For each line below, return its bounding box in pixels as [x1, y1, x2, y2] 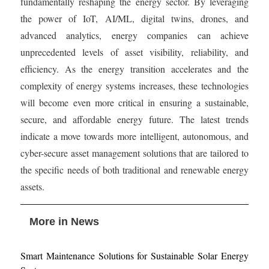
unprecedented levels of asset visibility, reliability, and [20, 45, 249, 58]
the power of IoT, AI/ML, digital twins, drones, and [20, 11, 249, 25]
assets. [20, 180, 44, 193]
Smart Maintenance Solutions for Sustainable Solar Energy [20, 249, 249, 262]
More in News [29, 215, 99, 228]
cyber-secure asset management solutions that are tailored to [20, 146, 249, 159]
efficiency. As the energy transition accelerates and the [20, 62, 249, 75]
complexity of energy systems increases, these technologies [20, 79, 249, 92]
